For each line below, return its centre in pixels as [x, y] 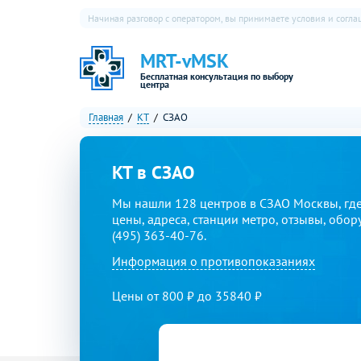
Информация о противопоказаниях [214, 261]
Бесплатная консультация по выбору [217, 76]
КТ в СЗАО [153, 172]
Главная [106, 117]
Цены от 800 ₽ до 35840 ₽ [187, 295]
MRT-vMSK [185, 60]
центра [155, 84]
